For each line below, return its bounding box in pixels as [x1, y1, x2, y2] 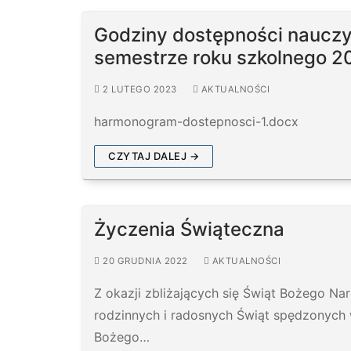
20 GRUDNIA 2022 [103, 255, 188, 266]
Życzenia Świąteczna [94, 217, 284, 241]
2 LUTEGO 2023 [103, 83, 177, 95]
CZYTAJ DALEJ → [108, 149, 199, 162]
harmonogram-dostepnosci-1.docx [94, 113, 299, 129]
